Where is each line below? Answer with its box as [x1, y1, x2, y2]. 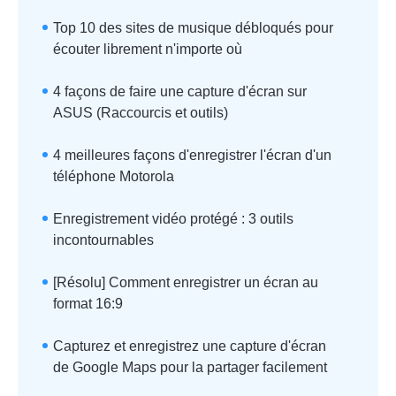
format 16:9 [53, 296, 123, 311]
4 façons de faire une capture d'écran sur [53, 84, 307, 99]
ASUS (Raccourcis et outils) [53, 105, 228, 120]
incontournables [53, 232, 154, 247]
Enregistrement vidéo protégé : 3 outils [53, 211, 293, 226]
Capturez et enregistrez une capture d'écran [53, 339, 326, 354]
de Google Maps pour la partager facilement [53, 360, 327, 375]
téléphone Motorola [53, 169, 174, 184]
